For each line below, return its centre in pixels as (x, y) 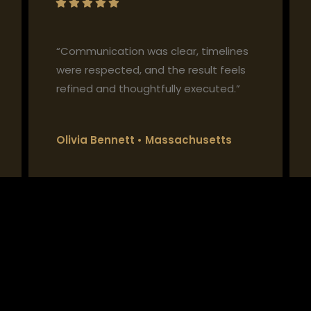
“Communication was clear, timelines (152, 51)
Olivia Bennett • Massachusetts (144, 140)
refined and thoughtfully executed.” (148, 89)
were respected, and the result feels (151, 70)
